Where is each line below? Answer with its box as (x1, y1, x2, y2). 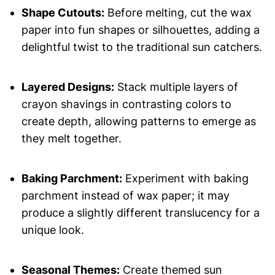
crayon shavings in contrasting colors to (21, 98, 231, 111)
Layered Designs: (21, 80, 114, 94)
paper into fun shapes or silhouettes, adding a (21, 23, 260, 37)
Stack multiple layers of (114, 80, 238, 94)
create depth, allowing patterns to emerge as (21, 115, 256, 128)
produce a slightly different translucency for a (21, 206, 260, 220)
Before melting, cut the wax (104, 6, 252, 20)
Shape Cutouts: (21, 6, 104, 20)
